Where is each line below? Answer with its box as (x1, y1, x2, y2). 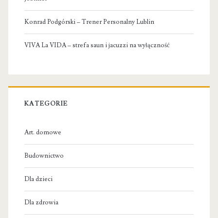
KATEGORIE (24, 100, 68, 108)
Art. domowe (24, 128, 61, 137)
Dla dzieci (24, 175, 53, 183)
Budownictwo (24, 152, 64, 160)
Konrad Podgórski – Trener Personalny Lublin (24, 18, 154, 26)
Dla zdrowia (24, 199, 58, 207)
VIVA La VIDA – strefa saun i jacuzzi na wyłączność (24, 41, 170, 50)
